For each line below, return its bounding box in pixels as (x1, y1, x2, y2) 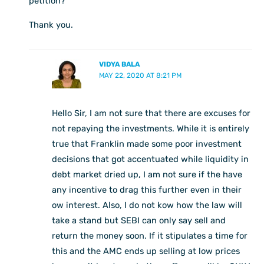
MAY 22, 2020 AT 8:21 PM (98, 71, 181, 80)
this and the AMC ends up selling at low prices (52, 245, 240, 256)
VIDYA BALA (98, 60, 140, 68)
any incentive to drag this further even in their (52, 184, 242, 195)
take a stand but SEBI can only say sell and (52, 214, 226, 226)
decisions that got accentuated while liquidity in (52, 153, 249, 164)
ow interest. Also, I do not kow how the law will (52, 199, 243, 210)
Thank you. (29, 19, 74, 30)
